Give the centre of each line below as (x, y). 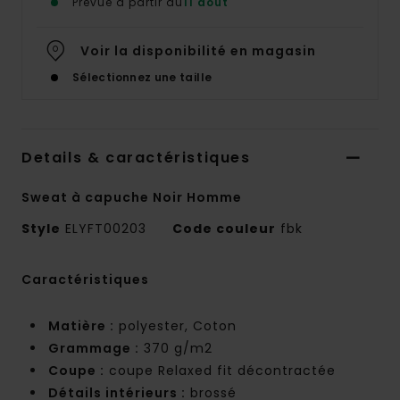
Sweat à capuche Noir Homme (132, 198)
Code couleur (224, 229)
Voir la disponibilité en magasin (198, 51)
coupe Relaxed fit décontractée (220, 371)
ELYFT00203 (106, 229)
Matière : (81, 326)
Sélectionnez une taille (142, 78)
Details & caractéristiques (136, 158)
